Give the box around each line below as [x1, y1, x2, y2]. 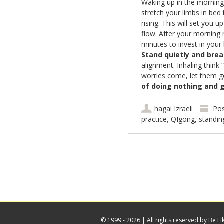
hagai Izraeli [154, 104, 193, 113]
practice [141, 114, 167, 124]
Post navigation [101, 150, 197, 168]
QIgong [170, 114, 195, 124]
